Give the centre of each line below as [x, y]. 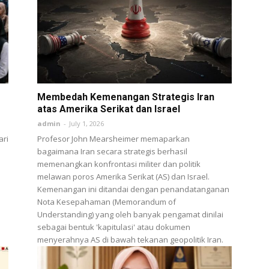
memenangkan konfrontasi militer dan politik [119, 164]
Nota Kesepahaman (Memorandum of [107, 201]
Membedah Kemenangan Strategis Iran [126, 97]
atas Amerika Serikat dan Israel [109, 109]
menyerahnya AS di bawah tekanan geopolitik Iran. [130, 239]
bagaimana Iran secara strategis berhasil [112, 151]
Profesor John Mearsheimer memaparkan [113, 138]
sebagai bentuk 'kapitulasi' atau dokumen [114, 227]
